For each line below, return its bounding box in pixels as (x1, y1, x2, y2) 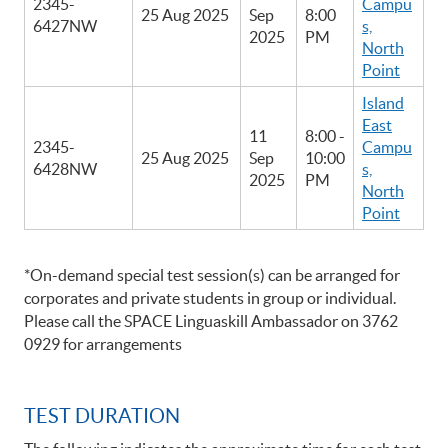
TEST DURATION (24, 405, 180, 428)
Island (362, 93, 404, 112)
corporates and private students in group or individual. (24, 289, 399, 308)
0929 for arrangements (24, 335, 182, 354)
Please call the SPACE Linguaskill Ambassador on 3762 (24, 312, 398, 331)
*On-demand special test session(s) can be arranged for (24, 266, 400, 285)
